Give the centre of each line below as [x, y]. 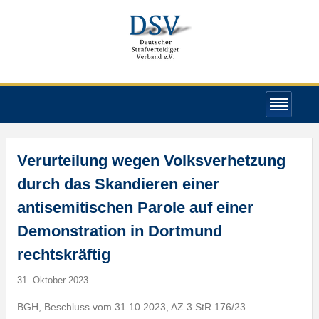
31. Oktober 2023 [52, 280]
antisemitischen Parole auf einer [135, 208]
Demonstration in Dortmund [119, 231]
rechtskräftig [63, 255]
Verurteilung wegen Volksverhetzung [151, 161]
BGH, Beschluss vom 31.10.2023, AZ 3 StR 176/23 [131, 307]
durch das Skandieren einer [118, 184]
